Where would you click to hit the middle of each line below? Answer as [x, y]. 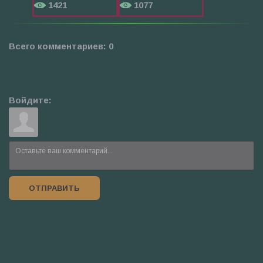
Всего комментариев [56, 46]
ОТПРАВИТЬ [54, 188]
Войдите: [30, 100]
